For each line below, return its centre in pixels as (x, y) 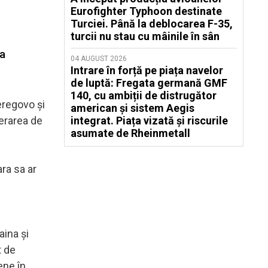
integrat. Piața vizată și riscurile (149, 121)
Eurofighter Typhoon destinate (146, 11)
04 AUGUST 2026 (99, 59)
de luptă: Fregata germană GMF (149, 83)
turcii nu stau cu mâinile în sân (145, 36)
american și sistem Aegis (133, 108)
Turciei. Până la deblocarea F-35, (152, 24)
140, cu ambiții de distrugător (144, 95)
